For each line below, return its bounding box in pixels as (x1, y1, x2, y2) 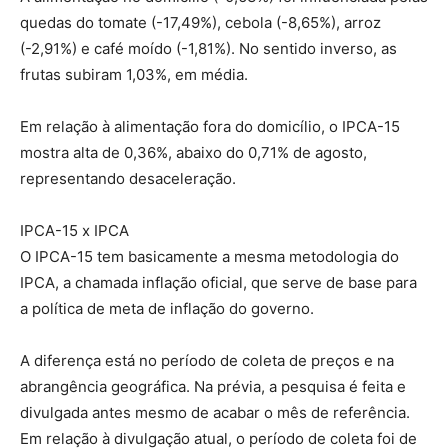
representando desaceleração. (20, 169, 236, 188)
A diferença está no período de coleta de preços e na (20, 351, 394, 370)
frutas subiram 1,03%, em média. (20, 65, 248, 84)
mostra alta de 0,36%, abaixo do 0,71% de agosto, (20, 143, 367, 162)
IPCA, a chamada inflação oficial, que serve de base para (20, 273, 417, 292)
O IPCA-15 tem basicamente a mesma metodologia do (20, 247, 399, 266)
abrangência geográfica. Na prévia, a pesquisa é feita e (20, 377, 406, 396)
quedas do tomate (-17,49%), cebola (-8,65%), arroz (20, 13, 381, 32)
